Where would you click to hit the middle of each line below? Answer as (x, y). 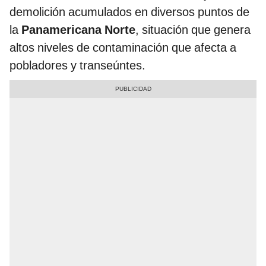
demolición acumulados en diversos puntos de (129, 12)
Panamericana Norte (77, 30)
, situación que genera (193, 30)
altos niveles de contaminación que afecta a (123, 48)
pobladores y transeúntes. (77, 66)
